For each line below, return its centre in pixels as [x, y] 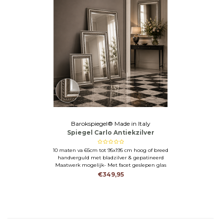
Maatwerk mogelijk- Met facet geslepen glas [110, 165]
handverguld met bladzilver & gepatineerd [110, 158]
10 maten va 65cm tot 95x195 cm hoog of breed [110, 150]
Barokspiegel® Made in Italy [110, 124]
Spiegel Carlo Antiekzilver [110, 132]
